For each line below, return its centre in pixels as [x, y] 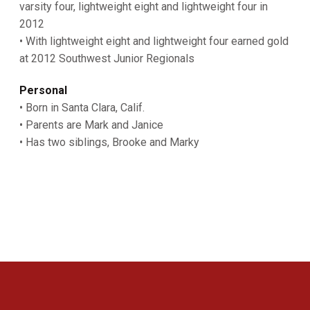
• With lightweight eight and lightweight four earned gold [154, 41]
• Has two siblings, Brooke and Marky [111, 142]
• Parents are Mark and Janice [93, 125]
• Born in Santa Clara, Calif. [83, 107]
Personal [43, 90]
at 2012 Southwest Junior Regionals [107, 58]
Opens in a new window [128, 301]
